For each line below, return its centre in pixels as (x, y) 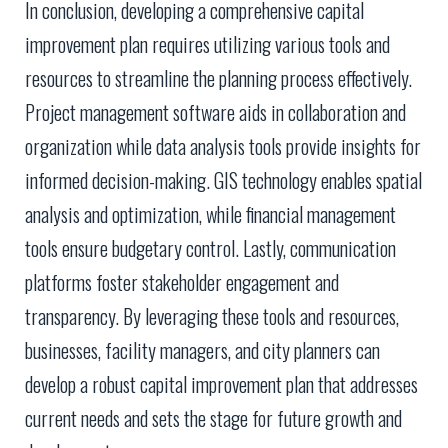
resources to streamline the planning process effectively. (218, 78)
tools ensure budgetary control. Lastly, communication (210, 248)
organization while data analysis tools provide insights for (223, 146)
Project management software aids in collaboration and (215, 112)
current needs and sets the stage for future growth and (213, 418)
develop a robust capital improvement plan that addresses (221, 384)
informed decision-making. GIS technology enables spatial (223, 180)
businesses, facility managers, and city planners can (202, 350)
